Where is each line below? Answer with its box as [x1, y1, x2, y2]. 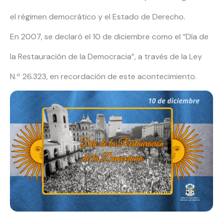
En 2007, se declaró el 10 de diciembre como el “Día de [10, 31, 209, 42]
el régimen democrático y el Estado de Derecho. [10, 11, 185, 22]
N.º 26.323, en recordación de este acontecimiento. [10, 71, 199, 82]
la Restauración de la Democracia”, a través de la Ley [10, 51, 202, 62]
